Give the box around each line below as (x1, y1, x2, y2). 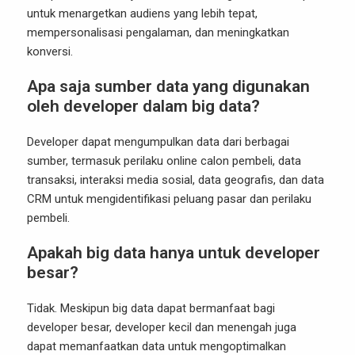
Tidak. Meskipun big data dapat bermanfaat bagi (27, 301, 275, 315)
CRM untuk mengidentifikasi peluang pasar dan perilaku (27, 192, 311, 206)
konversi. (27, 44, 73, 59)
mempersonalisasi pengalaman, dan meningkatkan (27, 25, 289, 40)
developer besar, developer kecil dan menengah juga (27, 320, 296, 334)
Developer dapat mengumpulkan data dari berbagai (27, 135, 289, 149)
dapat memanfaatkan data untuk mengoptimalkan (27, 339, 286, 353)
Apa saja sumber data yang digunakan (27, 77, 310, 96)
